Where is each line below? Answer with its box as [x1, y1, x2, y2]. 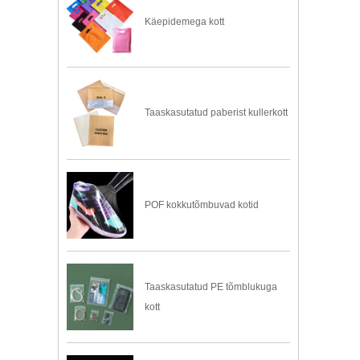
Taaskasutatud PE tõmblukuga [145, 280, 278, 292]
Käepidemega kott [145, 16, 225, 28]
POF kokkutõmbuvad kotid [145, 198, 260, 211]
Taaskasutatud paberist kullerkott [145, 107, 288, 119]
